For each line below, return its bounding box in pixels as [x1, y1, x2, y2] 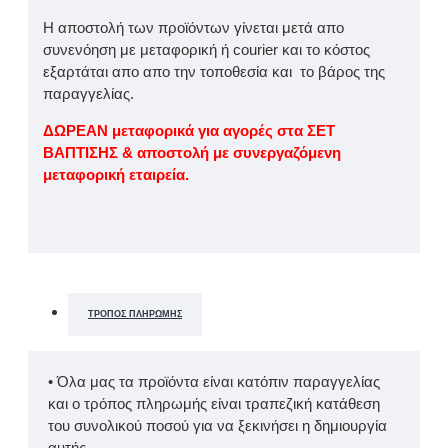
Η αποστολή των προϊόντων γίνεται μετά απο [43, 19, 344, 37]
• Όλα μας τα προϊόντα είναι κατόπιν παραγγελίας [48, 373, 380, 391]
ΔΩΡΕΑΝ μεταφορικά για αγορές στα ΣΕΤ [43, 122, 335, 140]
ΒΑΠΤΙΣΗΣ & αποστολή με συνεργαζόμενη [43, 144, 341, 162]
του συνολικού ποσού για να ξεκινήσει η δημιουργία [48, 417, 387, 435]
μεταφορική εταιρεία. [43, 166, 189, 184]
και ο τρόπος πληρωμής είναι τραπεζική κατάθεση [48, 395, 380, 413]
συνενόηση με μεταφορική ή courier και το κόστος [43, 41, 370, 59]
